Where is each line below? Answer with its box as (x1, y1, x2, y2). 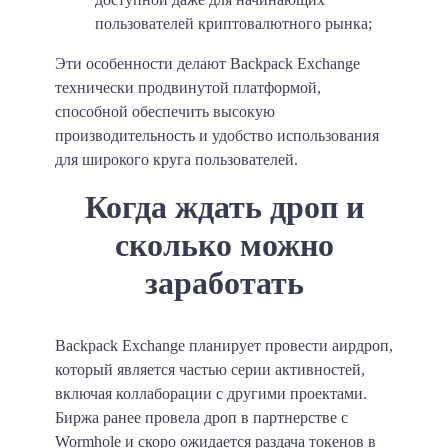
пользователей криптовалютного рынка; (95, 14, 372, 32)
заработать (144, 264, 304, 301)
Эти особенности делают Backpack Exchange (55, 54, 360, 72)
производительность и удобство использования (55, 126, 379, 144)
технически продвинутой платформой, (55, 78, 321, 96)
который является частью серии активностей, (55, 360, 365, 378)
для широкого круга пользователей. (55, 150, 298, 168)
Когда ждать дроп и (84, 188, 364, 225)
